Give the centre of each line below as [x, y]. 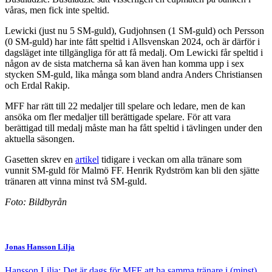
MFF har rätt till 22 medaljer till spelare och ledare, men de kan [125, 106]
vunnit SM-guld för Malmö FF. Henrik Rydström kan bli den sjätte [132, 171]
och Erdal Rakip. [37, 86]
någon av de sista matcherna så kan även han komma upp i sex [124, 64]
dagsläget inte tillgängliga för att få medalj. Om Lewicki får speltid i [134, 53]
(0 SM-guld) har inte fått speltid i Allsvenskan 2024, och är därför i [132, 42]
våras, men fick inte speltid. [57, 10]
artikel [87, 160]
